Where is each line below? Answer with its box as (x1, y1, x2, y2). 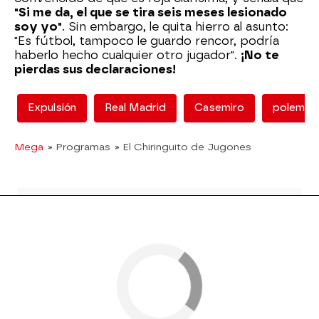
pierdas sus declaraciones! (14, 63, 176, 76)
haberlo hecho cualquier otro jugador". (14, 48, 241, 62)
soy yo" (14, 20, 62, 33)
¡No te (241, 48, 279, 62)
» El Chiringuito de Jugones (115, 141, 251, 152)
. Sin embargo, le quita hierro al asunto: (62, 20, 288, 33)
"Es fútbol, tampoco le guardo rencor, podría (14, 34, 279, 48)
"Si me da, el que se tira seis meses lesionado (14, 6, 287, 19)
